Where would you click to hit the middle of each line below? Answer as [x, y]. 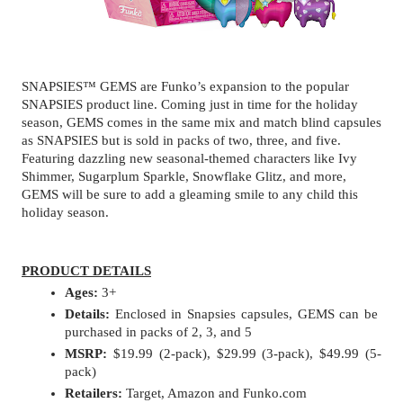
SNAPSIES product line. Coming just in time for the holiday [190, 105]
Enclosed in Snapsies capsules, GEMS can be [246, 313]
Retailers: [94, 393]
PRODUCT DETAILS [86, 270]
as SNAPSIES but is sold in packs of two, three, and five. [181, 141]
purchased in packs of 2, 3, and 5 [158, 331]
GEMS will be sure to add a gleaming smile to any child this [190, 195]
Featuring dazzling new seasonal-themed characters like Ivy [189, 159]
